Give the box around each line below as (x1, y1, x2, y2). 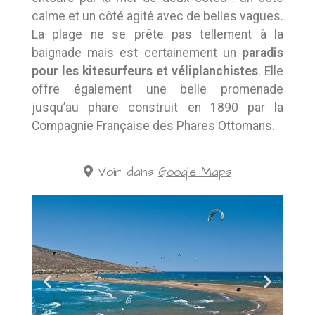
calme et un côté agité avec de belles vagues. (32, 9, 283, 24)
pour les (32, 64, 79, 79)
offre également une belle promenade (32, 82, 283, 97)
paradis (242, 46, 283, 60)
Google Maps (158, 164, 231, 181)
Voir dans (93, 164, 153, 181)
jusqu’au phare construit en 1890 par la (32, 101, 283, 115)
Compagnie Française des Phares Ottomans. (32, 119, 275, 134)
